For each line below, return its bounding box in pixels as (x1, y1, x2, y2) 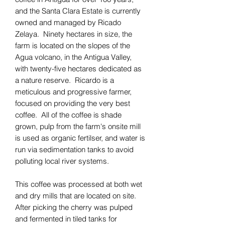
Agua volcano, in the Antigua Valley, (15, 52, 132, 62)
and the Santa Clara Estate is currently (15, 6, 141, 16)
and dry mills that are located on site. (15, 191, 138, 201)
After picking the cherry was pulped (15, 202, 133, 212)
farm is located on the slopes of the (15, 41, 130, 51)
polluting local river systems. (15, 156, 109, 166)
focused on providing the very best (15, 98, 130, 108)
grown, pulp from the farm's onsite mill (15, 122, 141, 132)
